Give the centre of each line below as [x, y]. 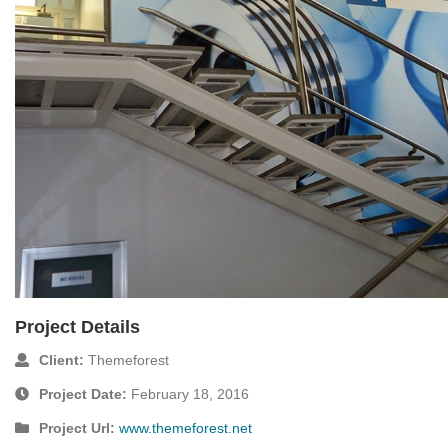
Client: [63, 359]
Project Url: [79, 427]
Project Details [77, 326]
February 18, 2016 [190, 393]
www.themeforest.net [185, 427]
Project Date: [85, 393]
